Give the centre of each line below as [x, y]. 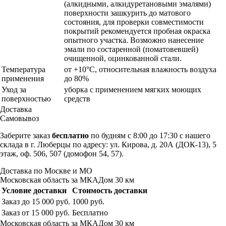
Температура [23, 70]
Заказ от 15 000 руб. [36, 213]
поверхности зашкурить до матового [127, 13]
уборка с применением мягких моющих [133, 90]
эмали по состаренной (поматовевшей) [131, 49]
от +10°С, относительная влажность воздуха [140, 70]
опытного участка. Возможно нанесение [134, 40]
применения [23, 79]
